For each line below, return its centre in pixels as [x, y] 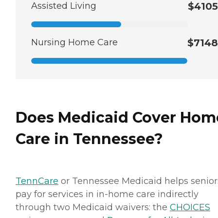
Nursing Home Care [74, 43]
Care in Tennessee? [89, 139]
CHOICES [190, 207]
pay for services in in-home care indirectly [107, 194]
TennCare [37, 181]
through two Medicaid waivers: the [93, 207]
